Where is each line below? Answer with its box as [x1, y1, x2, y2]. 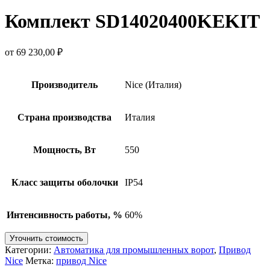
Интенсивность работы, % [7, 210, 122, 221]
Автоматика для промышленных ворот [54, 245, 214, 256]
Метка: [25, 256, 54, 266]
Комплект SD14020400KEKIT [5, 10, 260, 32]
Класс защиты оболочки [11, 177, 118, 188]
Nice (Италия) [125, 80, 181, 90]
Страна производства [17, 112, 111, 123]
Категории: [5, 245, 51, 256]
